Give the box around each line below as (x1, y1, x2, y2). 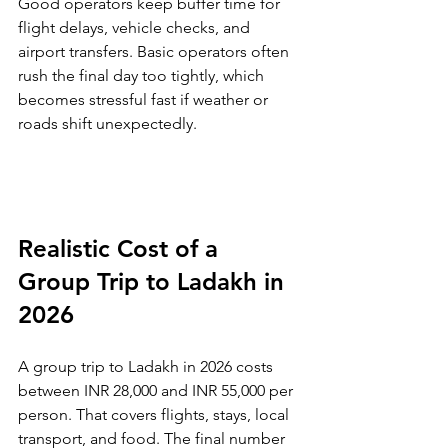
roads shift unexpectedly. (18, 114, 197, 134)
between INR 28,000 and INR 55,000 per (18, 381, 297, 401)
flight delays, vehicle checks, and (18, 18, 254, 38)
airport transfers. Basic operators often (18, 42, 293, 62)
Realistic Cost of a (18, 234, 225, 264)
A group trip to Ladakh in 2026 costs (18, 357, 277, 377)
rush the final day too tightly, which (18, 66, 268, 86)
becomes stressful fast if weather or (18, 90, 272, 110)
